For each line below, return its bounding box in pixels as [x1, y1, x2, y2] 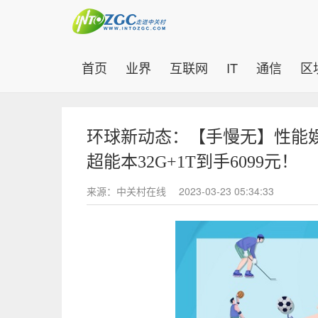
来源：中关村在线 [87, 184, 169, 198]
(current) [106, 57, 155, 76]
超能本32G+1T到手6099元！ [87, 153, 298, 171]
